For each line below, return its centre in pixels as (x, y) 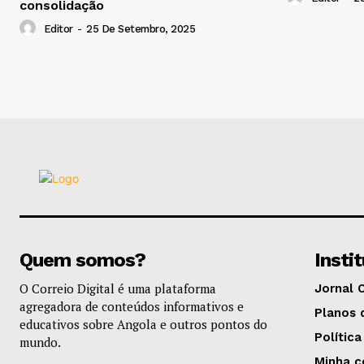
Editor (58, 29)
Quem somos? (82, 260)
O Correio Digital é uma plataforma (118, 289)
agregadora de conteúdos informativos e (132, 307)
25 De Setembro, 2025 (141, 29)
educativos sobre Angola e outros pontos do (143, 325)
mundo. (40, 342)
